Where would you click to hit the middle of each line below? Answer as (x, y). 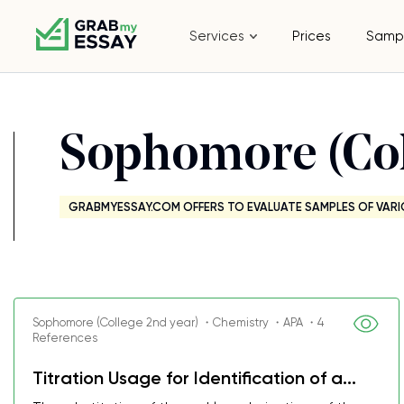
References (65, 338)
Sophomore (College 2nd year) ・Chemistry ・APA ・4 (178, 322)
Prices (312, 36)
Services (217, 36)
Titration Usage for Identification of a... (194, 378)
